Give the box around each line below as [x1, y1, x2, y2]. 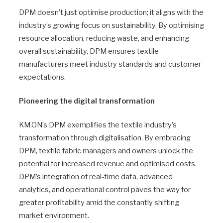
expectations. [19, 73, 66, 82]
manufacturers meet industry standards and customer [19, 60, 201, 69]
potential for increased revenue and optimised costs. [19, 159, 197, 169]
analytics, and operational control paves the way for [19, 185, 191, 195]
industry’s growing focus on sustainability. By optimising [19, 21, 204, 30]
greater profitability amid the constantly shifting [19, 198, 179, 208]
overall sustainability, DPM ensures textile [19, 47, 159, 56]
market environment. [19, 211, 89, 221]
